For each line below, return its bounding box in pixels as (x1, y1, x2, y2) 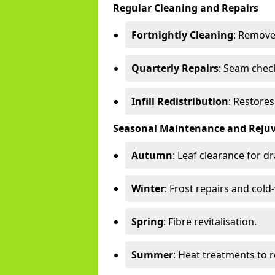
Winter (131, 182, 165, 195)
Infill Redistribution (131, 95, 228, 108)
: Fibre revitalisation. (163, 215, 257, 228)
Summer (131, 248, 173, 261)
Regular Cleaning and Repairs (113, 1, 258, 15)
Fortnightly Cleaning (131, 28, 233, 42)
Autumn (131, 149, 172, 162)
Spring (131, 215, 163, 228)
